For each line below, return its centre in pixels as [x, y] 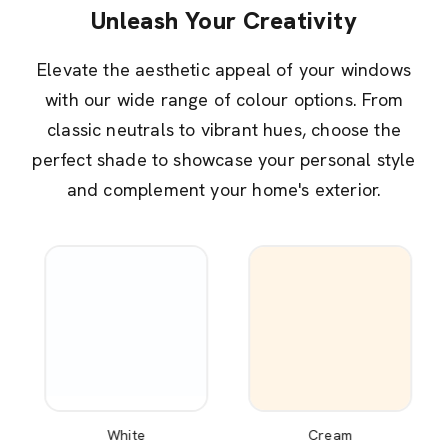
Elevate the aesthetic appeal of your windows [224, 69]
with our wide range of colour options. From [224, 99]
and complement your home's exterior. [224, 189]
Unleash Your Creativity [224, 20]
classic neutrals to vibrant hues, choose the [224, 129]
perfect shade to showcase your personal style [224, 159]
